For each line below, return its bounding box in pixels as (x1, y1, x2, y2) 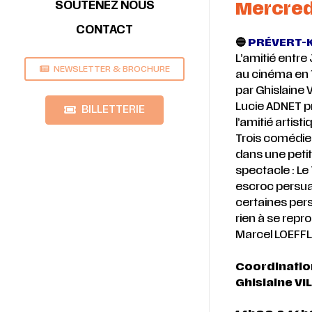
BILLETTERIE (81, 102, 145, 116)
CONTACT (76, 23, 133, 38)
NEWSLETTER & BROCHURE (53, 63, 170, 75)
